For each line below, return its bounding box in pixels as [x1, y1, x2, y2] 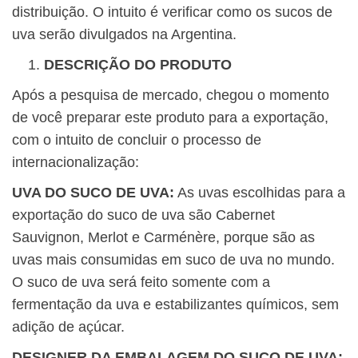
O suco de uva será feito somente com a [12, 274, 270, 291]
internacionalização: [12, 154, 139, 171]
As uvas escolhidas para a [174, 185, 345, 201]
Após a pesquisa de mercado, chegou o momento [12, 87, 329, 104]
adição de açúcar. [12, 319, 125, 336]
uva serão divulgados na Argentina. [12, 26, 237, 43]
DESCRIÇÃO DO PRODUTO [44, 57, 232, 74]
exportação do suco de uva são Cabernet [12, 207, 275, 224]
